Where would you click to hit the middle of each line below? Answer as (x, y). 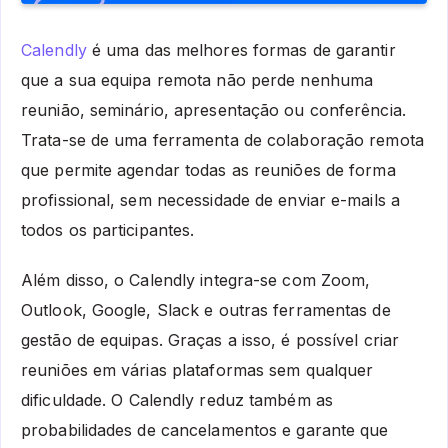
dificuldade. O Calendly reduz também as (177, 400)
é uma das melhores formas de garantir (241, 49)
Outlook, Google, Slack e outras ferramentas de (206, 310)
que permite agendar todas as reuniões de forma (208, 169)
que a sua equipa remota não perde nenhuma (197, 79)
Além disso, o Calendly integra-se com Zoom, (196, 280)
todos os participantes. (108, 229)
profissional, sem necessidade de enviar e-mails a (210, 199)
